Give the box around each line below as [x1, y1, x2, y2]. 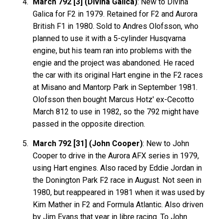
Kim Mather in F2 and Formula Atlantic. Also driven [33, 199, 204, 209]
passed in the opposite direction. [33, 119, 146, 129]
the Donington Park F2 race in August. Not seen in [33, 175, 202, 185]
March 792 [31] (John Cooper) [33, 138, 143, 148]
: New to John [143, 138, 190, 148]
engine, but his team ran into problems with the [33, 45, 192, 55]
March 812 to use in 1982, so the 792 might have [33, 107, 199, 116]
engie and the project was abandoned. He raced [33, 58, 195, 67]
